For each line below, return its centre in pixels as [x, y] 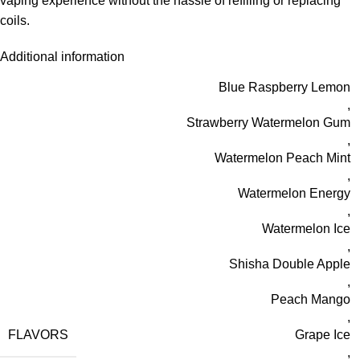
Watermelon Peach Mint [282, 158]
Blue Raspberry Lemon [284, 88]
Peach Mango [311, 300]
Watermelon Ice [306, 229]
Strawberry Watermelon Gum [268, 123]
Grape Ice [323, 335]
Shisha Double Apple [290, 264]
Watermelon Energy [294, 194]
